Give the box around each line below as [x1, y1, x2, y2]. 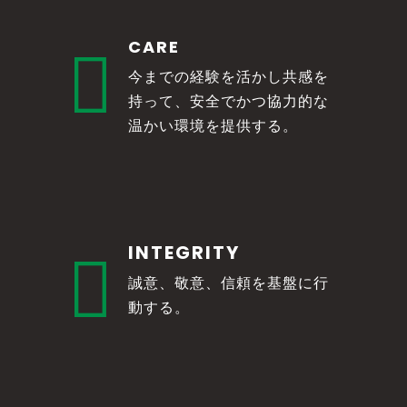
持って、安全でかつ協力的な [127, 91, 329, 112]
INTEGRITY [127, 240, 240, 266]
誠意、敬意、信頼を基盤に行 [127, 273, 329, 293]
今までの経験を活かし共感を [127, 66, 329, 87]
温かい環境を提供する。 [127, 115, 298, 136]
